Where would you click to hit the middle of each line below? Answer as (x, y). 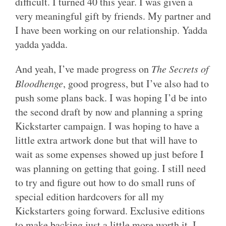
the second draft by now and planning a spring (109, 112)
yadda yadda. (41, 44)
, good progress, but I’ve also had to (136, 84)
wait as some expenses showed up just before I (109, 154)
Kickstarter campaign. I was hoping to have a (107, 126)
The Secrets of (180, 69)
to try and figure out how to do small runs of (105, 183)
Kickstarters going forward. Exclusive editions (110, 211)
